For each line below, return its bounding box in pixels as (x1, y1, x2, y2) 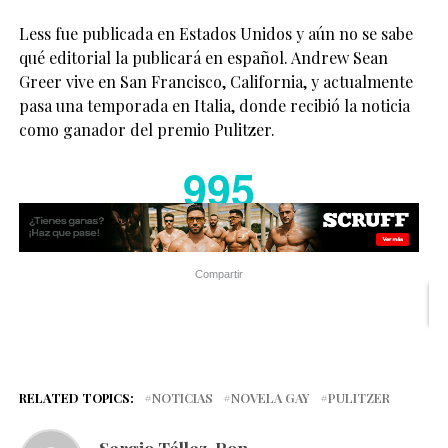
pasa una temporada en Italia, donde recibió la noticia (18, 94, 410, 116)
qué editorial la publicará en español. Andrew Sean (18, 46, 388, 68)
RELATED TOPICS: (18, 388, 134, 406)
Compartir (194, 268, 243, 281)
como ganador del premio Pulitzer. (18, 118, 275, 140)
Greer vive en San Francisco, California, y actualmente (18, 70, 413, 92)
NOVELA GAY (230, 388, 310, 406)
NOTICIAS (151, 388, 213, 406)
